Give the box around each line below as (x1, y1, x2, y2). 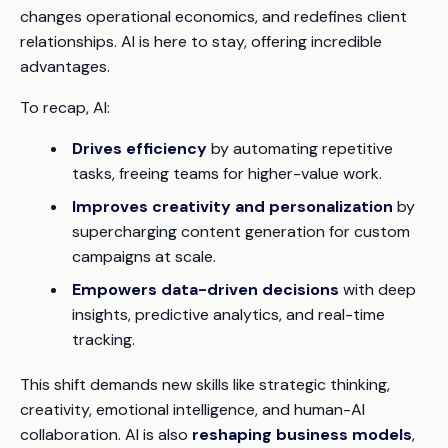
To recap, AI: (20, 97, 110, 118)
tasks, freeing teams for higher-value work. (72, 163, 382, 184)
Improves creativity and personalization (72, 196, 393, 217)
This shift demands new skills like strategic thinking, (20, 374, 390, 395)
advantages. (20, 56, 110, 77)
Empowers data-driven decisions (72, 279, 339, 300)
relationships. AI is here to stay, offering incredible (20, 31, 382, 52)
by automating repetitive (207, 138, 393, 159)
